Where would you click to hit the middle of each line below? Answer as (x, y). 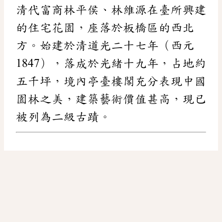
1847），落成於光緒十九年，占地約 (111, 63)
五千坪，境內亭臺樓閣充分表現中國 (111, 81)
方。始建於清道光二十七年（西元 (105, 45)
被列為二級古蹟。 (63, 117)
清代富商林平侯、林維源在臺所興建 (111, 10)
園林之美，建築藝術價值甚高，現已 (111, 99)
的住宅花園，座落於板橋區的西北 (105, 28)
